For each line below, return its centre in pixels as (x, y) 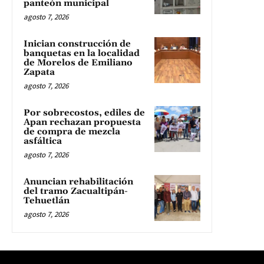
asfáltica (43, 141)
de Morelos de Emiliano (78, 62)
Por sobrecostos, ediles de (84, 113)
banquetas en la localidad (82, 53)
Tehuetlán (47, 200)
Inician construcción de (77, 44)
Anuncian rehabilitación (78, 181)
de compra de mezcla (72, 131)
